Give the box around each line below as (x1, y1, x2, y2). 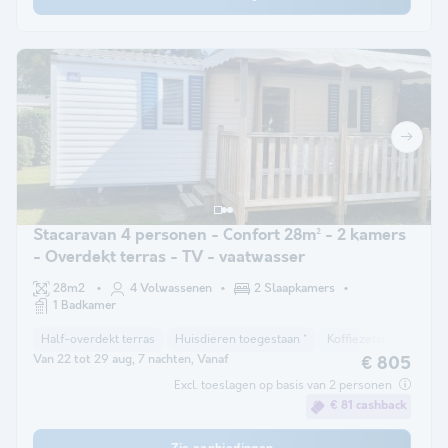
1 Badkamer (53, 299, 116, 314)
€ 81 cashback (329, 399, 407, 414)
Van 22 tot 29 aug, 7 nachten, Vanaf (33, 353, 229, 368)
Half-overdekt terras (41, 332, 155, 348)
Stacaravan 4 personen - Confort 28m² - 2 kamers (33, 226, 406, 246)
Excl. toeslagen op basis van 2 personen (173, 378, 395, 394)
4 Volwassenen (130, 282, 212, 297)
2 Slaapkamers (254, 282, 335, 297)
